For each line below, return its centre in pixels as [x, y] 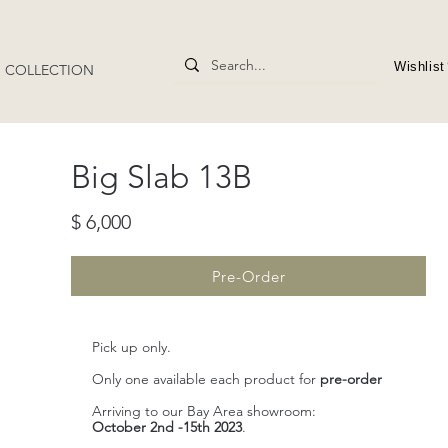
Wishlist [419, 66]
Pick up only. [131, 347]
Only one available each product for [206, 379]
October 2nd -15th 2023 [167, 427]
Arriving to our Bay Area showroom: [204, 411]
